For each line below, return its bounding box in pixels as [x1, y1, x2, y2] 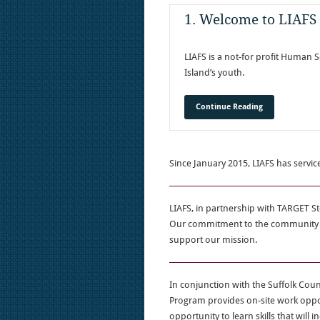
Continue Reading [196, 102, 263, 111]
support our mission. [169, 234, 257, 245]
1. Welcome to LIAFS [184, 11, 316, 28]
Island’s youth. [184, 67, 244, 78]
